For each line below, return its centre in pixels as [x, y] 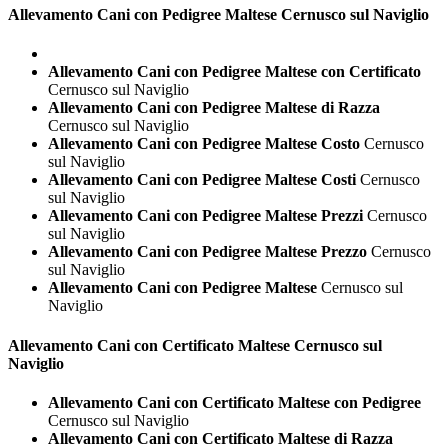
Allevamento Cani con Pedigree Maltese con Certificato [234, 72]
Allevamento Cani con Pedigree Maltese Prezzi [205, 216]
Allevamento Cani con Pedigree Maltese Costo [204, 144]
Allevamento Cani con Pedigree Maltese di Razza [214, 108]
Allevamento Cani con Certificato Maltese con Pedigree [234, 402]
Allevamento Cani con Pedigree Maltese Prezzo [207, 252]
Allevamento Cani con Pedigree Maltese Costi [202, 180]
